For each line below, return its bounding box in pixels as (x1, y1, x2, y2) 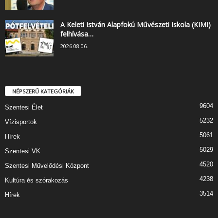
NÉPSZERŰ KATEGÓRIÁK (12, 88, 74, 95)
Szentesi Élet (5, 104, 43, 111)
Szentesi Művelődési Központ (5, 162, 89, 170)
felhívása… (60, 29, 93, 39)
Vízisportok (5, 118, 37, 126)
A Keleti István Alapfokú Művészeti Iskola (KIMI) (60, 20, 211, 30)
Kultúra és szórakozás (5, 177, 68, 184)
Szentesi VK (5, 147, 40, 155)
